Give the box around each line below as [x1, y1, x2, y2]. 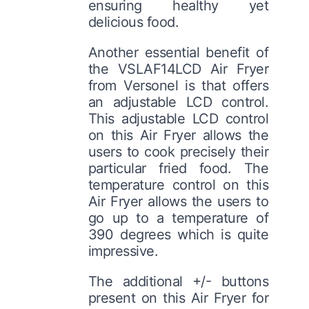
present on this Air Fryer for [88, 289, 269, 306]
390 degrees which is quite [88, 226, 269, 243]
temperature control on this [88, 176, 269, 193]
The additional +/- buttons [88, 272, 269, 290]
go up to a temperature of [88, 209, 269, 226]
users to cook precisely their [88, 143, 269, 160]
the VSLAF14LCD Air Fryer [88, 60, 269, 77]
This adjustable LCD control [88, 110, 269, 127]
